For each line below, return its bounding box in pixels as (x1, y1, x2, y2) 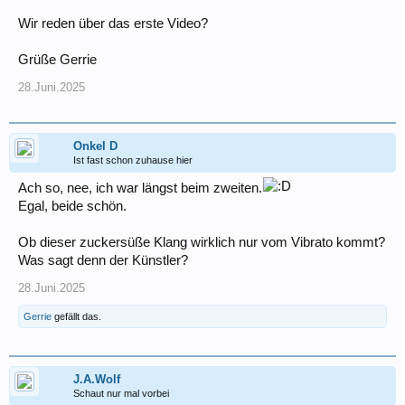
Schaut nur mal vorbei (73, 388, 169, 400)
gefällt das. (52, 311, 101, 323)
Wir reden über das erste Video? (18, 16, 208, 32)
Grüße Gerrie (18, 52, 97, 68)
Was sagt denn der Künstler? (18, 253, 188, 268)
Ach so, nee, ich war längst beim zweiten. (18, 181, 262, 196)
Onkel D (73, 139, 118, 154)
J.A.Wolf (73, 372, 120, 387)
